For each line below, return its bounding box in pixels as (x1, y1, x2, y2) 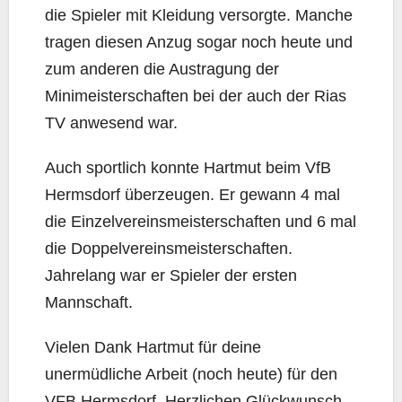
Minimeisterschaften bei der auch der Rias (45, 87, 346, 105)
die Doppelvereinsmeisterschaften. (45, 240, 293, 258)
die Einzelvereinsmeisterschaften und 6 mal (45, 213, 356, 231)
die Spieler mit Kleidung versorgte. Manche (45, 6, 353, 24)
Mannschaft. (45, 293, 133, 311)
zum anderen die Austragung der (45, 60, 279, 78)
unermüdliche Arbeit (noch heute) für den (45, 365, 337, 383)
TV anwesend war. (45, 114, 178, 132)
